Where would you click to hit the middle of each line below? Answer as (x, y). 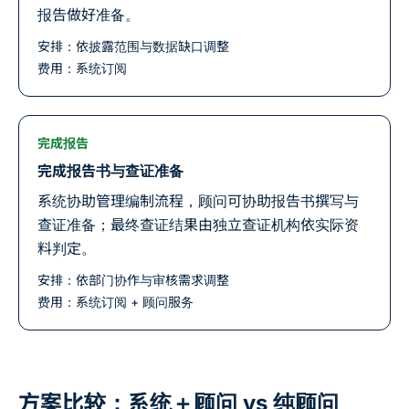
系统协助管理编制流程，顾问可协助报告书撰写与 (198, 201)
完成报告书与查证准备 (110, 171)
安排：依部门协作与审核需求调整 (133, 280)
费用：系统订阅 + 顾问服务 (115, 302)
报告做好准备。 (89, 15)
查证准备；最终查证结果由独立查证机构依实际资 (198, 225)
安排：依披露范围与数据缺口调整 (133, 46)
